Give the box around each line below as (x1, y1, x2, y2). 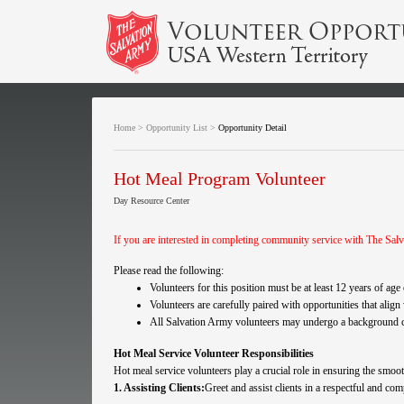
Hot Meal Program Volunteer (114, 169, 326, 188)
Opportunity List (146, 123, 207, 133)
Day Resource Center (114, 196, 189, 206)
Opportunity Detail (218, 123, 287, 133)
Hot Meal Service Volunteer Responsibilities (114, 347, 314, 360)
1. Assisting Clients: (114, 381, 205, 394)
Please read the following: (114, 264, 224, 277)
